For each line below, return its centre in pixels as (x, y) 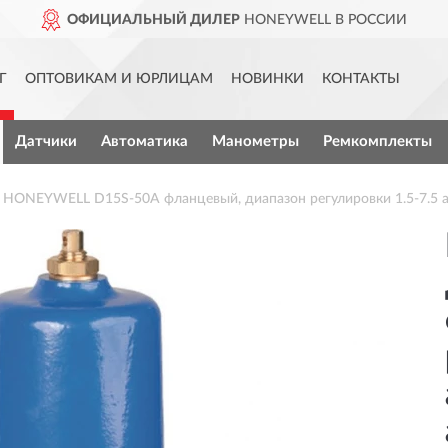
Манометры (255, 141)
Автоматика (144, 141)
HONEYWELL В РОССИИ (323, 20)
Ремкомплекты (377, 141)
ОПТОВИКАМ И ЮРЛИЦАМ (119, 79)
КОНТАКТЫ (361, 79)
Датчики (45, 141)
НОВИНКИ (267, 79)
